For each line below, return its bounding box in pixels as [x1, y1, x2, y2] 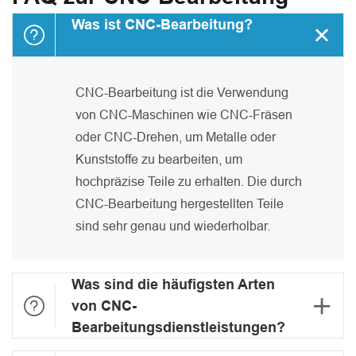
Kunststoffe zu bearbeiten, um [75, 152, 242, 167]
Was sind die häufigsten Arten [72, 276, 275, 293]
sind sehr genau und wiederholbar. [75, 219, 270, 234]
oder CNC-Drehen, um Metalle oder [75, 130, 276, 145]
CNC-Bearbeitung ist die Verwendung [75, 85, 288, 100]
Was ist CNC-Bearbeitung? [72, 16, 253, 33]
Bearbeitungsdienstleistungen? [72, 319, 285, 336]
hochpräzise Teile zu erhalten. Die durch [75, 174, 302, 189]
